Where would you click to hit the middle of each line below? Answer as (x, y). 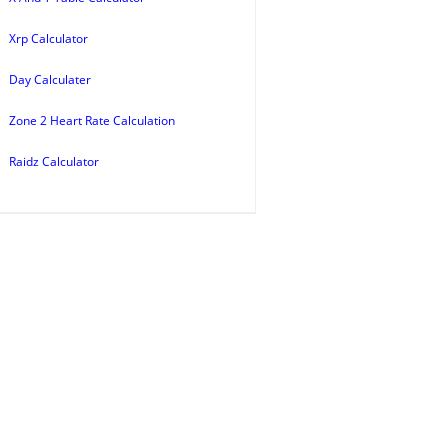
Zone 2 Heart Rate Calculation (92, 120)
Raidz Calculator (54, 161)
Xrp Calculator (48, 38)
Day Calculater (50, 79)
